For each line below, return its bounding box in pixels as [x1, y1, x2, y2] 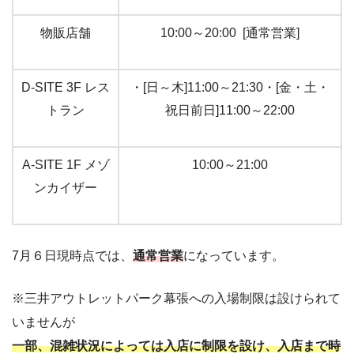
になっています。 [183, 249, 284, 263]
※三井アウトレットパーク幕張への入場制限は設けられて [12, 292, 341, 306]
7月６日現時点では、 [12, 249, 133, 263]
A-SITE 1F [21, 158, 85, 172]
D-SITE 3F [21, 81, 85, 95]
